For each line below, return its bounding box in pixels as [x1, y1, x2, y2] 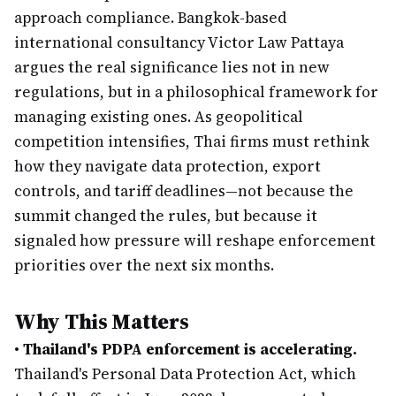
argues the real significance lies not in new [14, 57, 330, 78]
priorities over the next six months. [14, 255, 274, 276]
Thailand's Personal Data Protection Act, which [14, 363, 356, 385]
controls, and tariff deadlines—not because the [14, 180, 354, 202]
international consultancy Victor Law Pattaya [14, 32, 344, 53]
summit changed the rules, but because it [14, 205, 317, 226]
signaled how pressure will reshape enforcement [14, 230, 376, 251]
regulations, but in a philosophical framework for [14, 81, 378, 103]
